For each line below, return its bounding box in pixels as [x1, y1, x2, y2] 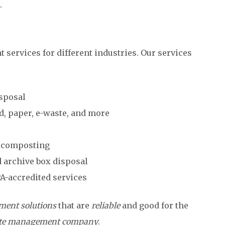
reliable [91, 200, 120, 210]
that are [56, 200, 91, 210]
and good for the [120, 200, 188, 210]
